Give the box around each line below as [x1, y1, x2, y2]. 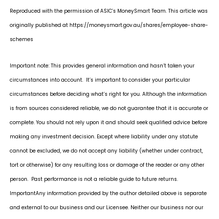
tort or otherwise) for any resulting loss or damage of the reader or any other [10, 161, 204, 169]
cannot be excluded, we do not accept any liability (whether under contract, [10, 147, 203, 155]
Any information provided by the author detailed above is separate [36, 190, 207, 197]
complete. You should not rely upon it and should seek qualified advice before [10, 119, 207, 127]
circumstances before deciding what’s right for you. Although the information [10, 90, 207, 98]
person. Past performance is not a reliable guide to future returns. [10, 175, 178, 183]
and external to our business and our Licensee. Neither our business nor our [10, 204, 203, 212]
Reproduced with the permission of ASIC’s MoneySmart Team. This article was [10, 7, 208, 15]
